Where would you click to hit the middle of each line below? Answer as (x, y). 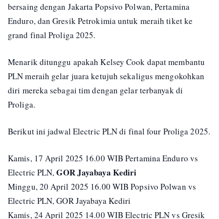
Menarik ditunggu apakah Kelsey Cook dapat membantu (107, 62)
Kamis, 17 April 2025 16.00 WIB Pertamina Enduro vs (103, 158)
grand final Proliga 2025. (52, 35)
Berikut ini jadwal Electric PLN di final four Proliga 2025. (109, 131)
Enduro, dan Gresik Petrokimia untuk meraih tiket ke (100, 21)
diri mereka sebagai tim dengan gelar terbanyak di (95, 90)
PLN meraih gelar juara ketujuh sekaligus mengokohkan (106, 76)
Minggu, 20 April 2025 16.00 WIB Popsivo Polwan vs (102, 186)
